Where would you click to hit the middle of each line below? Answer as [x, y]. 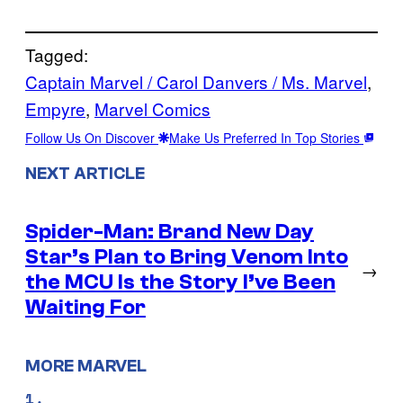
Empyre [55, 109]
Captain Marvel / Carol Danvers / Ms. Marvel [196, 82]
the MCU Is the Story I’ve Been [180, 282]
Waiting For [85, 307]
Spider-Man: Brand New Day [170, 231]
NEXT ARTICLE [85, 174]
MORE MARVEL [86, 366]
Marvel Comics [152, 109]
